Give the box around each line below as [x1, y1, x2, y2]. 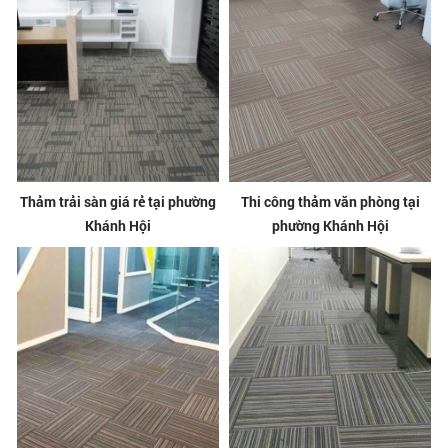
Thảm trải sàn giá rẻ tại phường [19, 191, 216, 211]
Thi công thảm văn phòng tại [240, 191, 420, 211]
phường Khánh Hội [271, 215, 389, 235]
